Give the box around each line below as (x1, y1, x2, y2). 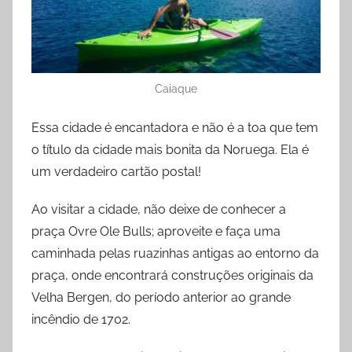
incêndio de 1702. (31, 312, 130, 328)
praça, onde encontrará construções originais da (31, 268, 313, 284)
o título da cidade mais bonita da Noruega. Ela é (31, 142, 309, 158)
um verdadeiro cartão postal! (31, 164, 201, 180)
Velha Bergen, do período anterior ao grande (31, 290, 291, 306)
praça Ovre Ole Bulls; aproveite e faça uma (31, 224, 280, 240)
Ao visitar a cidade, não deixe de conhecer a (31, 202, 286, 218)
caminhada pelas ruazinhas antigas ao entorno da (31, 246, 319, 262)
